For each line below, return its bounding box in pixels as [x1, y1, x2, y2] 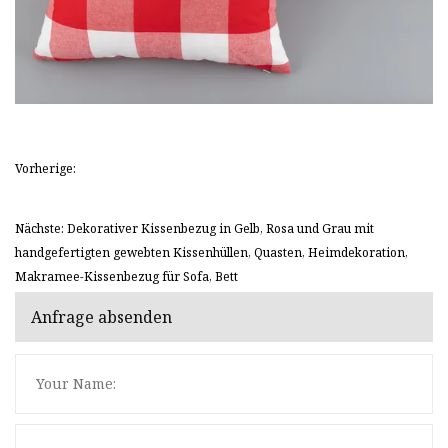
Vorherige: [15, 159, 76, 177]
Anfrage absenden [31, 306, 172, 329]
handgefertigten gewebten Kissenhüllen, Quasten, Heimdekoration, [15, 243, 408, 261]
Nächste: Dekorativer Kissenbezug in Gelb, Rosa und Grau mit [15, 219, 374, 237]
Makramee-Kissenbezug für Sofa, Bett [15, 267, 238, 285]
